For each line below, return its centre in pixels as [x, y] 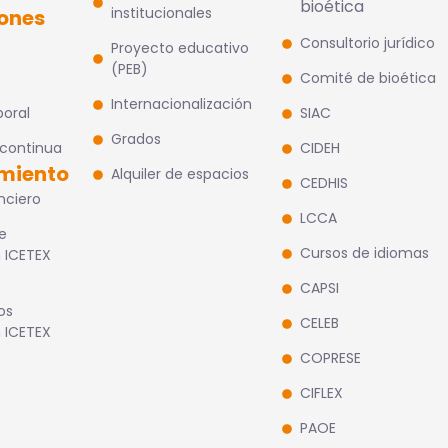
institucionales [161, 13]
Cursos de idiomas [364, 253]
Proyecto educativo [179, 48]
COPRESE [330, 358]
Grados [135, 139]
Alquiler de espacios [179, 174]
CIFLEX [321, 393]
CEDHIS [323, 183]
